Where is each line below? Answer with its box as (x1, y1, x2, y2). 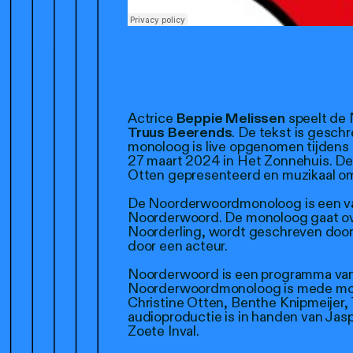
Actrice (128, 110, 176, 127)
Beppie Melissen (176, 110, 288, 127)
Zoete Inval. (128, 322, 199, 340)
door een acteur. (128, 237, 229, 255)
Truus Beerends (128, 124, 232, 141)
